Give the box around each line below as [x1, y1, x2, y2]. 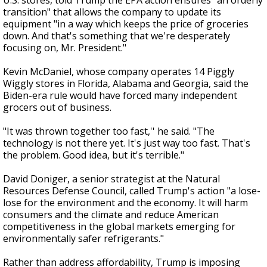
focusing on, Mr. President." [3, 41, 126, 54]
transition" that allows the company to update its [3, 5, 221, 18]
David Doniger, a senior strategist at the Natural [3, 172, 220, 185]
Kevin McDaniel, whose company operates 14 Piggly [3, 65, 234, 78]
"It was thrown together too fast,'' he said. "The [3, 125, 215, 138]
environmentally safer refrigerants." [3, 232, 164, 245]
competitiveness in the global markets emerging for [3, 220, 235, 233]
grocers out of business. [3, 101, 111, 114]
